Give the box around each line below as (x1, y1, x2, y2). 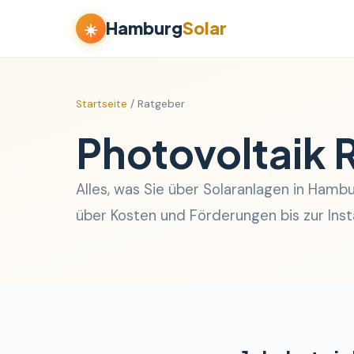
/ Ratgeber (127, 97, 185, 111)
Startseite (76, 97, 127, 111)
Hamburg (106, 17, 183, 39)
